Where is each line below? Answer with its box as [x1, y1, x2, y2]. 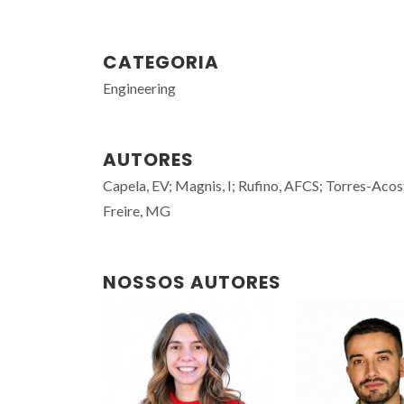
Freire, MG [103, 202, 170, 219]
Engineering [103, 79, 176, 96]
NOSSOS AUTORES [103, 270, 281, 295]
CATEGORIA [103, 50, 219, 75]
